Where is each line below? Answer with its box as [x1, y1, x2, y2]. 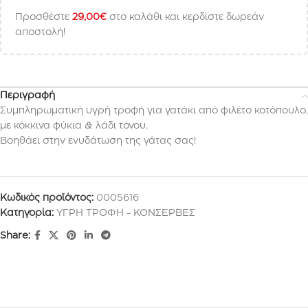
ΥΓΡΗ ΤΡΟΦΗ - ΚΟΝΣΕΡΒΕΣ [56, 209, 195, 217]
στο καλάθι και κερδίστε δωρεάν [107, 13, 264, 21]
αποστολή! [15, 28, 65, 36]
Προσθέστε [15, 13, 72, 21]
